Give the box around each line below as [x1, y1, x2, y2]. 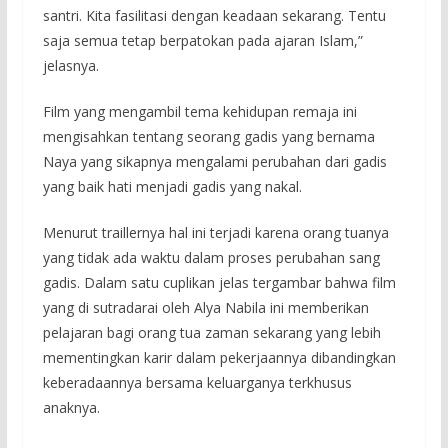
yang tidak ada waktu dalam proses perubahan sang [42, 248, 380, 268]
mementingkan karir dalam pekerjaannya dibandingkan [42, 348, 396, 368]
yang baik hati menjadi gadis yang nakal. [42, 177, 302, 197]
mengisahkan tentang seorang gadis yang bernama [42, 127, 375, 147]
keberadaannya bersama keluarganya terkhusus [42, 373, 352, 393]
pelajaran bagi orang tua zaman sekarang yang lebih [42, 323, 381, 343]
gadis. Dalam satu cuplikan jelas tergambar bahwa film [42, 273, 396, 293]
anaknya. [42, 398, 100, 418]
